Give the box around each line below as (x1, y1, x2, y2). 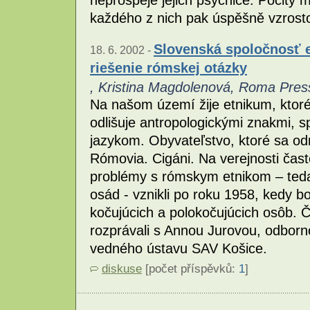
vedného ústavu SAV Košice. (90, 241, 267, 257)
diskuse (102, 262, 142, 276)
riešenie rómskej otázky (90, 60, 247, 76)
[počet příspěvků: (142, 262, 239, 276)
